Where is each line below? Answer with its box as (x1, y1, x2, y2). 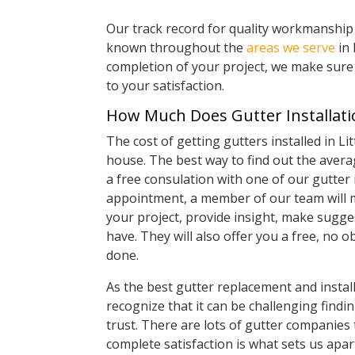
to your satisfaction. (106, 77, 225, 95)
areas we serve (246, 39, 336, 57)
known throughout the (106, 39, 247, 57)
